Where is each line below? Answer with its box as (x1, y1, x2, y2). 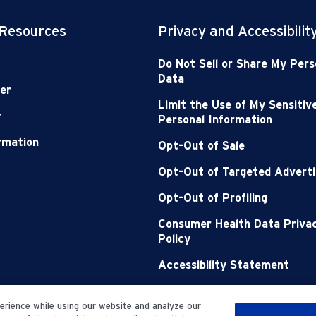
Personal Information (158, 113, 272, 127)
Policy (158, 232, 190, 246)
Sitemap (158, 284, 202, 298)
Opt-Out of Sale (158, 139, 245, 153)
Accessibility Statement (158, 258, 289, 272)
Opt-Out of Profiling (158, 191, 267, 205)
